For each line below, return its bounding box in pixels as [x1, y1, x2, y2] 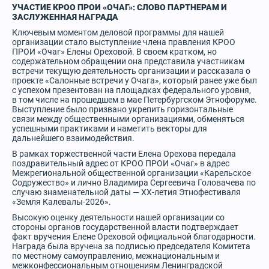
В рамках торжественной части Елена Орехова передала [12, 149, 236, 159]
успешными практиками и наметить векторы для [12, 124, 207, 133]
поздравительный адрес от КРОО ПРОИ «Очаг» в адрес [12, 159, 229, 168]
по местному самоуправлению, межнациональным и [12, 251, 220, 261]
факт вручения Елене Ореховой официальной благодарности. [12, 232, 256, 241]
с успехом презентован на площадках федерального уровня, [12, 85, 251, 95]
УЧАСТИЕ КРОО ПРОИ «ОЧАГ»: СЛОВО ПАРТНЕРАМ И [12, 2, 227, 12]
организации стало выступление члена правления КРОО [12, 37, 235, 47]
